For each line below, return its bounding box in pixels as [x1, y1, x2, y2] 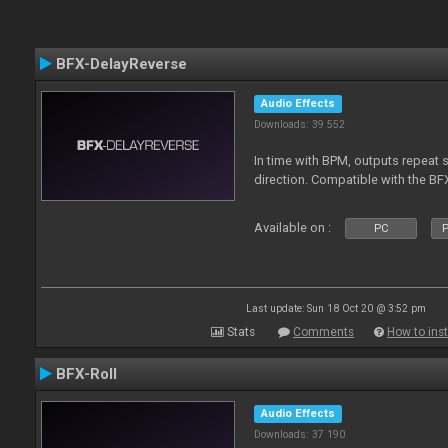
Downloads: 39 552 [254, 118, 346, 131]
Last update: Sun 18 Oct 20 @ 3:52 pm [246, 303, 426, 314]
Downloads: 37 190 [254, 428, 346, 441]
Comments [293, 325, 354, 339]
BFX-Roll [56, 365, 117, 383]
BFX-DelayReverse [56, 55, 187, 73]
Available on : [254, 220, 332, 235]
